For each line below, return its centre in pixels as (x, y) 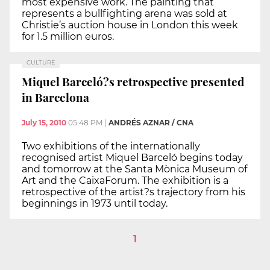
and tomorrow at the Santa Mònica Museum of (134, 169)
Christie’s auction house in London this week (130, 25)
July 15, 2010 (44, 122)
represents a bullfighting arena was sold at (124, 13)
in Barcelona (55, 97)
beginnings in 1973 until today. (95, 203)
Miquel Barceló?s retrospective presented (133, 82)
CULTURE (41, 62)
